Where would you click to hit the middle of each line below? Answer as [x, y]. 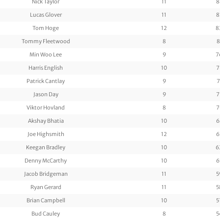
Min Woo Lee [46, 54]
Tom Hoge [46, 28]
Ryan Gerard [46, 187]
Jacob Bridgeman [46, 174]
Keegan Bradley [46, 147]
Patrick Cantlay [46, 81]
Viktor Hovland [46, 107]
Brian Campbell [46, 200]
